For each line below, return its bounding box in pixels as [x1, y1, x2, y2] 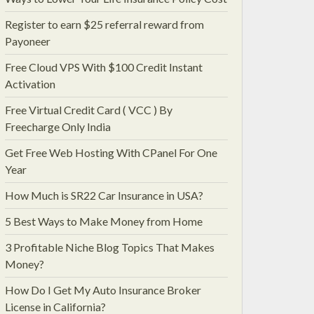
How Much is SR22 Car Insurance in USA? [5, 189, 203, 202]
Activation [5, 77, 55, 90]
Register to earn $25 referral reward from [5, 18, 204, 31]
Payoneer [5, 34, 50, 48]
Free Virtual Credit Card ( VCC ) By [5, 103, 172, 116]
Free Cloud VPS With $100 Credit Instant [5, 60, 203, 74]
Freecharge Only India [5, 120, 111, 133]
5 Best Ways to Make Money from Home [5, 214, 203, 228]
